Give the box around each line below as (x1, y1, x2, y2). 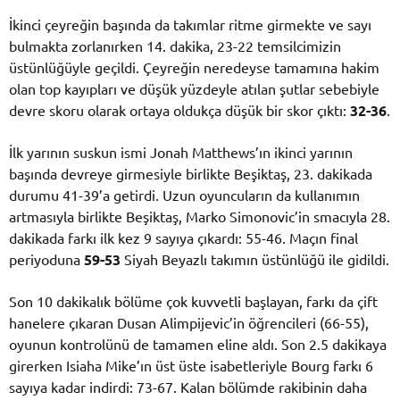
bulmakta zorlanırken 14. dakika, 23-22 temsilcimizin (9, 36, 341, 54)
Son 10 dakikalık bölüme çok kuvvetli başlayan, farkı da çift (9, 292, 378, 311)
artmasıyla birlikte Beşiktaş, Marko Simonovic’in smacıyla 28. (9, 207, 390, 226)
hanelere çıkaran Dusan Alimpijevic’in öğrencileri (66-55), (9, 313, 369, 332)
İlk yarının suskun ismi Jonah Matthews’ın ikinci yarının (9, 143, 353, 162)
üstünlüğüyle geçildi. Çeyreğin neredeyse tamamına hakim (9, 57, 379, 76)
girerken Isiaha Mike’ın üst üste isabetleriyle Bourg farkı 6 (9, 356, 373, 375)
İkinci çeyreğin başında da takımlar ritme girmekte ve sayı (9, 14, 371, 33)
